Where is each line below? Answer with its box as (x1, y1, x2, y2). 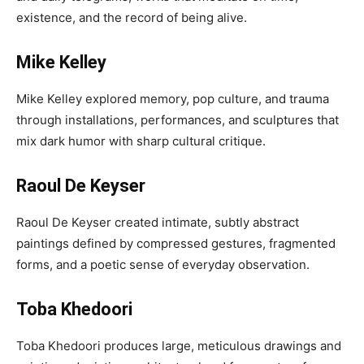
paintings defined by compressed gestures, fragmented (16, 236, 336, 251)
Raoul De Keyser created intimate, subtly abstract (16, 214, 299, 230)
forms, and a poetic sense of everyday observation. (16, 257, 310, 272)
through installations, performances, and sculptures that (16, 112, 339, 128)
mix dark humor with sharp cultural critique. (16, 133, 266, 149)
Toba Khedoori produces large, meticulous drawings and (16, 338, 341, 353)
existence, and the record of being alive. (16, 10, 247, 25)
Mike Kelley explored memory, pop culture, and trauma (16, 91, 329, 106)
